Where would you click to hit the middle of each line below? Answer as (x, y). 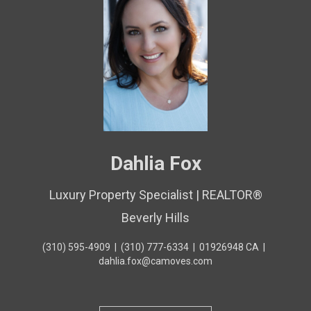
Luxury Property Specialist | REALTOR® (155, 195)
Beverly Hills (155, 218)
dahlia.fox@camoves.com (155, 261)
